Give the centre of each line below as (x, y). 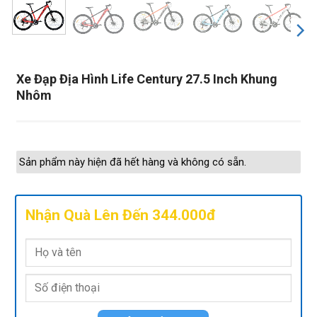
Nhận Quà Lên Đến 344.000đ (121, 215)
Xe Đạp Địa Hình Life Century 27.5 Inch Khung (147, 79)
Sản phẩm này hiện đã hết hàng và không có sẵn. (133, 162)
